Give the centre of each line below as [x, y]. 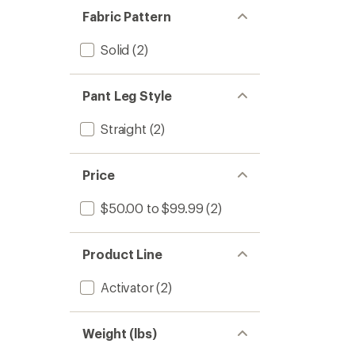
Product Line [123, 254]
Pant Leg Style [127, 95]
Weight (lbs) [120, 333]
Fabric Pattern [127, 16]
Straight [124, 129]
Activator [127, 287]
